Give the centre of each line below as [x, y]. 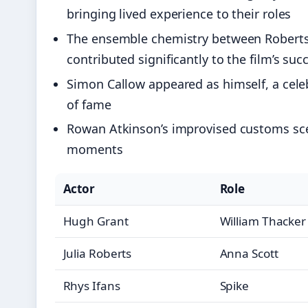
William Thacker [263, 221]
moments [95, 150]
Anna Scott [249, 254]
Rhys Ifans [91, 286]
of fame [89, 104]
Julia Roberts [97, 254]
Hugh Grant [96, 221]
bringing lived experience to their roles [179, 14]
